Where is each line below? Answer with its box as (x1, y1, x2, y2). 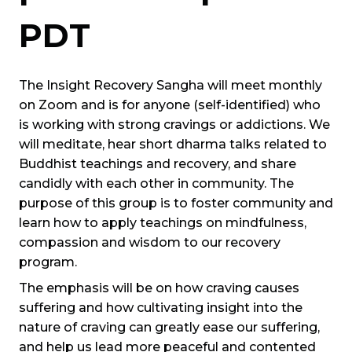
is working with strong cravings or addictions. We (19, 117, 330, 132)
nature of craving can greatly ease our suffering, (19, 320, 320, 335)
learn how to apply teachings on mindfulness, (19, 215, 306, 230)
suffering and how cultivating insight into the (19, 300, 302, 315)
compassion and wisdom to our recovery (19, 235, 280, 250)
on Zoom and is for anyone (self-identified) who (19, 97, 321, 112)
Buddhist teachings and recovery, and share (19, 156, 296, 171)
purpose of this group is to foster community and (19, 196, 333, 211)
